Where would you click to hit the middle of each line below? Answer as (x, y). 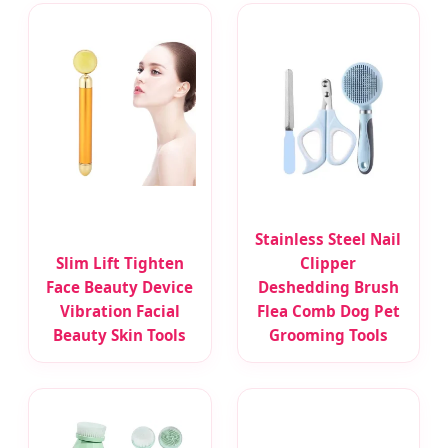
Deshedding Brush (328, 287)
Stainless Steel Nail (328, 239)
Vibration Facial (119, 311)
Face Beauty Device (120, 287)
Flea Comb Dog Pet (328, 311)
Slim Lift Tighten (119, 263)
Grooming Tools (328, 335)
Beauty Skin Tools (120, 335)
